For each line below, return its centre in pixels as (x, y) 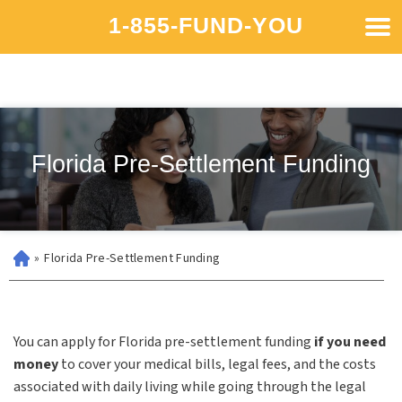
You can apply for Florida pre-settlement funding (164, 342)
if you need (350, 342)
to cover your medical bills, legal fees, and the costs (217, 364)
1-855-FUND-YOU (205, 25)
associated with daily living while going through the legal (190, 387)
